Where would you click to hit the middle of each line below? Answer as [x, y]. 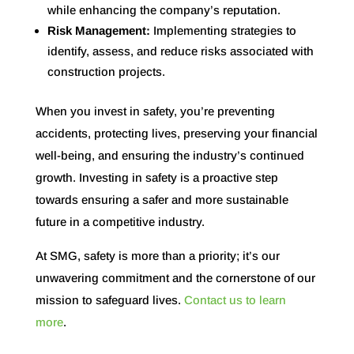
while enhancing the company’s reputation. [164, 9]
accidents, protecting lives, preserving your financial [176, 133]
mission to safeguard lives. [109, 299]
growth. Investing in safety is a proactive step [156, 177]
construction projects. [106, 71]
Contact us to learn [235, 299]
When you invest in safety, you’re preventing [155, 111]
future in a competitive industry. [121, 221]
